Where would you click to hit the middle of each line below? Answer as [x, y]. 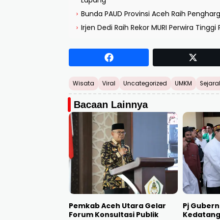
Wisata [83, 84]
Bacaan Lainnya [111, 105]
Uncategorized [145, 84]
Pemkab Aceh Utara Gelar [117, 206]
